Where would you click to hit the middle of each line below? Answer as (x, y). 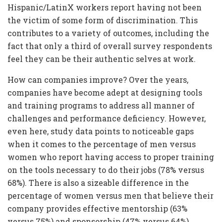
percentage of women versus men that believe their (111, 196)
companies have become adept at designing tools (105, 93)
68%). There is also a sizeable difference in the (98, 183)
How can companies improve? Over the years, (98, 80)
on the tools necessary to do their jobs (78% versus (106, 170)
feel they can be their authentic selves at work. (102, 59)
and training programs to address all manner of (101, 106)
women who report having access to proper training (111, 157)
